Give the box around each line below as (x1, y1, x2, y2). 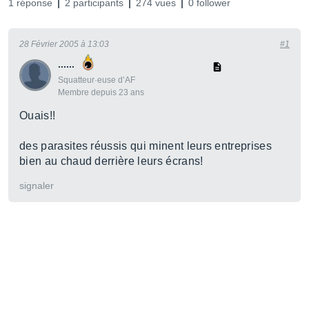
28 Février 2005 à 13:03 (19, 39, 109, 49)
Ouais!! (19, 110, 56, 121)
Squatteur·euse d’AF (58, 75, 135, 85)
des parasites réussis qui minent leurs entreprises (19, 140, 272, 152)
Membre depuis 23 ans (58, 88, 144, 97)
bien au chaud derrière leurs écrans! (19, 155, 203, 167)
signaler (19, 180, 54, 191)
